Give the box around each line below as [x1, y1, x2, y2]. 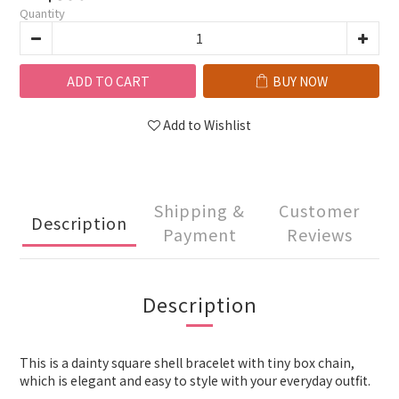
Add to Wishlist [163, 116, 251, 134]
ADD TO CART [66, 72, 150, 90]
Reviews [286, 223, 353, 246]
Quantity [20, 4, 65, 21]
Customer [279, 199, 361, 222]
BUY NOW [273, 72, 328, 90]
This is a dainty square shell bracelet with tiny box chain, [20, 354, 354, 371]
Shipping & [154, 199, 245, 222]
